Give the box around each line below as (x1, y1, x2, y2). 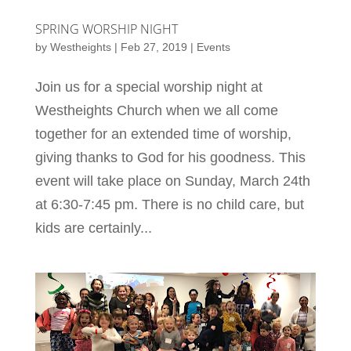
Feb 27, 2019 (120, 41, 187, 54)
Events (196, 41, 230, 54)
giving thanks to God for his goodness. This (34, 150, 306, 166)
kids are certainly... (34, 220, 152, 237)
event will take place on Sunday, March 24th (34, 173, 310, 190)
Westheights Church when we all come (34, 103, 278, 119)
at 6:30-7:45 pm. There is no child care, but (34, 197, 304, 213)
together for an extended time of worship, (34, 126, 291, 143)
